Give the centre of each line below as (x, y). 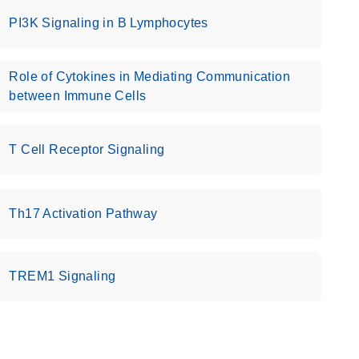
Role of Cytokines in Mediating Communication (149, 77)
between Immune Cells (78, 96)
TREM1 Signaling (63, 276)
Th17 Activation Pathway (83, 214)
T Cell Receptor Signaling (87, 149)
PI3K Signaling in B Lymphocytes (109, 23)
